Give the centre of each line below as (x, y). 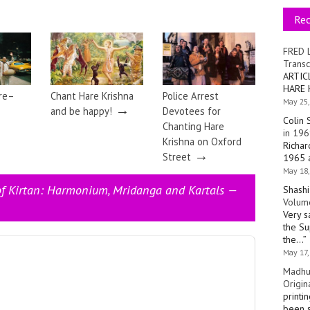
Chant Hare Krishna (92, 96)
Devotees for (192, 111)
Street (177, 157)
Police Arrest (191, 96)
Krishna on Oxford (202, 142)
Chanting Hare (193, 127)
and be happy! (81, 111)
